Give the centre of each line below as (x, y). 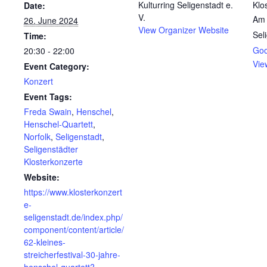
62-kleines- (45, 242)
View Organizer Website (184, 30)
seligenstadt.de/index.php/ (73, 217)
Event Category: (57, 66)
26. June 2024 (51, 20)
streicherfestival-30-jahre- (72, 254)
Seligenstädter (51, 149)
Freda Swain (48, 111)
